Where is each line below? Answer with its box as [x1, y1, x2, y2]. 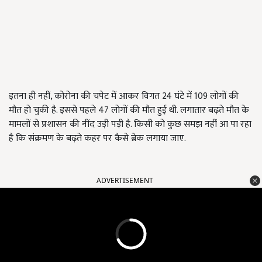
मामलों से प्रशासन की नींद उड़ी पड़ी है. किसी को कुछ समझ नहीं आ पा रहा [9, 116, 251, 133]
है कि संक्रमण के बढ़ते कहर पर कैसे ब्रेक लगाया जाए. [9, 130, 186, 147]
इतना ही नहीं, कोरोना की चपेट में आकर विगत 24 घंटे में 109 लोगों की [9, 88, 239, 105]
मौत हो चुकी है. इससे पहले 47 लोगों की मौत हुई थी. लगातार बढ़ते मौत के [9, 102, 249, 119]
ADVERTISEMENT [96, 175, 153, 186]
